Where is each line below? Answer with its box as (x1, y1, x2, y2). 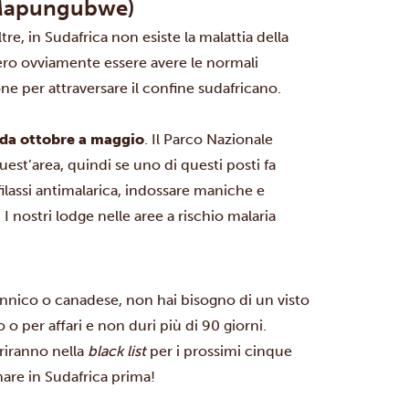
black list (88, 342, 147, 360)
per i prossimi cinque (146, 342, 293, 360)
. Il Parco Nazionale (144, 131, 274, 148)
